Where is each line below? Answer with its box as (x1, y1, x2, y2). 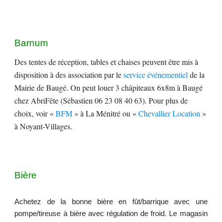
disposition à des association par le (14, 69, 124, 80)
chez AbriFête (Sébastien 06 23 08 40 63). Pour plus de (14, 95, 188, 106)
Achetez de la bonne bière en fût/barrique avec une (14, 198, 208, 206)
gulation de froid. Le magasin (113, 210, 208, 218)
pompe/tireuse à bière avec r (14, 210, 109, 218)
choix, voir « (14, 108, 56, 118)
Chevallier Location (138, 108, 201, 118)
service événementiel (123, 69, 188, 80)
